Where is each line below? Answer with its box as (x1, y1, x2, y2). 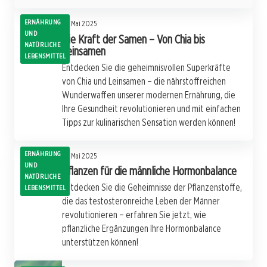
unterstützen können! (62, 237, 138, 249)
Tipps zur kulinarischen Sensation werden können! (62, 116, 235, 128)
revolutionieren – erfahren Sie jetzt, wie (62, 209, 206, 221)
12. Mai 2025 (62, 150, 97, 160)
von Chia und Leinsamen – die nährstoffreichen (62, 75, 226, 87)
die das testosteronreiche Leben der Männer (62, 195, 220, 207)
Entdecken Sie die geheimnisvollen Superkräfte (62, 61, 231, 73)
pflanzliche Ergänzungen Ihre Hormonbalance (62, 223, 221, 235)
